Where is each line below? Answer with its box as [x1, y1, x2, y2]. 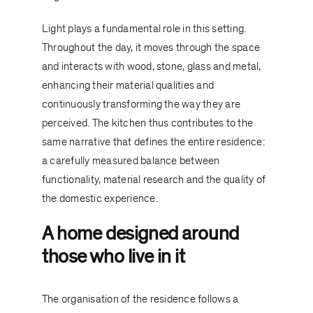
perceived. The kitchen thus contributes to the [41, 116, 254, 131]
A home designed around [41, 221, 239, 247]
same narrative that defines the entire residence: [41, 135, 265, 150]
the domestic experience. [41, 191, 158, 206]
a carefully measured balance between [41, 154, 220, 168]
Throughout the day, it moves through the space [41, 41, 261, 55]
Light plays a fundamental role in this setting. [41, 22, 247, 36]
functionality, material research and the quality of [41, 173, 266, 187]
